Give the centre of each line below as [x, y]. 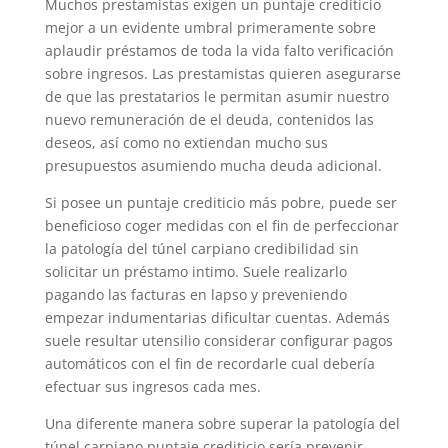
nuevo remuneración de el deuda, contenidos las [209, 119]
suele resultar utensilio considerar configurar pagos [218, 340]
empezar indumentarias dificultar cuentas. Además [217, 317]
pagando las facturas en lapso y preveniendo [195, 294]
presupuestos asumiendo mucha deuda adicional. [213, 165]
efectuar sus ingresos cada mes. [152, 386]
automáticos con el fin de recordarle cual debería [209, 363]
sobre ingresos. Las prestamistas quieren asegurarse [222, 73]
